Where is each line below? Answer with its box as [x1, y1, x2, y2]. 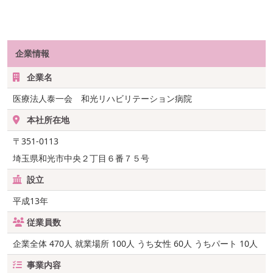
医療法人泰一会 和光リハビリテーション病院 [13, 93, 192, 105]
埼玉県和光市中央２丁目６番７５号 [13, 152, 149, 165]
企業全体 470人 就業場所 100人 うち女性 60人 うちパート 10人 [13, 238, 258, 250]
